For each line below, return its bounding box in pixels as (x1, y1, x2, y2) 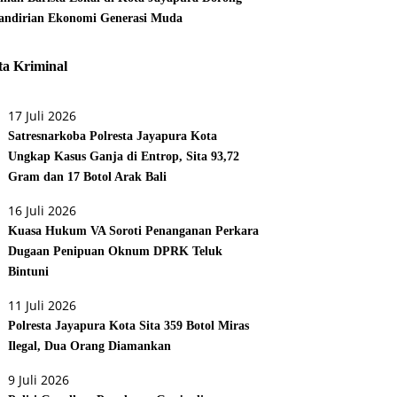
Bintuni (8, 265, 50, 279)
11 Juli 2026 (8, 297, 77, 315)
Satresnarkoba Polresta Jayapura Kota (8, 129, 218, 144)
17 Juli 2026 (8, 107, 77, 125)
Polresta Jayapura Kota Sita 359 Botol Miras (8, 319, 250, 333)
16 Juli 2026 (8, 202, 77, 220)
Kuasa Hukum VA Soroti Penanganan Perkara (8, 224, 260, 238)
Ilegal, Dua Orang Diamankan (8, 339, 172, 354)
